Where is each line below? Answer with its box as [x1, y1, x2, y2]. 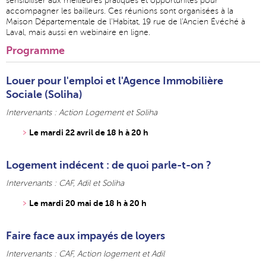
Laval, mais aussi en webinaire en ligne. [6, 28, 150, 37]
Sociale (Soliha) [6, 88, 83, 101]
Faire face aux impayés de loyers [6, 230, 165, 242]
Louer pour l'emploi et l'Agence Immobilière [6, 75, 223, 87]
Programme [6, 45, 65, 57]
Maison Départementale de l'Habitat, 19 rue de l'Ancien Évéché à [6, 17, 245, 27]
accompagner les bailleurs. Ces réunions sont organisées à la [6, 7, 233, 16]
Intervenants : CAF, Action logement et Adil [6, 249, 164, 259]
